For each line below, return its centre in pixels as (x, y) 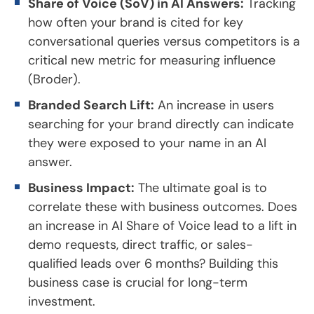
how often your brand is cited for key (136, 22)
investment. (62, 301)
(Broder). (54, 79)
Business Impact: (81, 187)
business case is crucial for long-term (138, 282)
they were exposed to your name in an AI (147, 143)
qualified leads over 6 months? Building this (153, 263)
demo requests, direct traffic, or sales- (141, 244)
